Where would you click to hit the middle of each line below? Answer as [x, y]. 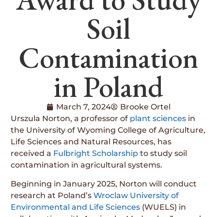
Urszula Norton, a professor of [70, 119]
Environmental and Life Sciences [76, 207]
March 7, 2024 [83, 107]
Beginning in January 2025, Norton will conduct [104, 184]
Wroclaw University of [136, 195]
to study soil [163, 154]
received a [32, 154]
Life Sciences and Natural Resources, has [91, 142]
